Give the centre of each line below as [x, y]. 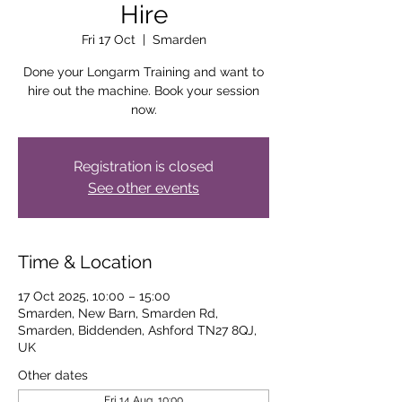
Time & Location [85, 262]
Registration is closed [144, 166]
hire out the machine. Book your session [144, 90]
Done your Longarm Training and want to [144, 71]
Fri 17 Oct [108, 39]
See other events [144, 188]
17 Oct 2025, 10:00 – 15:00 [94, 296]
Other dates [53, 375]
